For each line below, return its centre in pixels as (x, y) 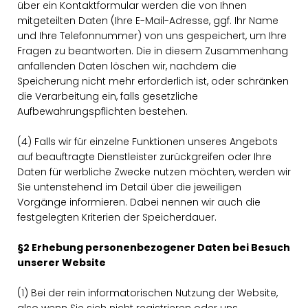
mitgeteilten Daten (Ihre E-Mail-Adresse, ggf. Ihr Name (148, 21)
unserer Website (62, 263)
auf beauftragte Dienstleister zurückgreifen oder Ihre (144, 157)
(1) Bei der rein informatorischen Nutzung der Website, (147, 293)
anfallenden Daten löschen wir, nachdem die (127, 66)
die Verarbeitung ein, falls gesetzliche (108, 96)
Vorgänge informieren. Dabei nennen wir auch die (139, 202)
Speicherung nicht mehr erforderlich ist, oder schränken (153, 81)
